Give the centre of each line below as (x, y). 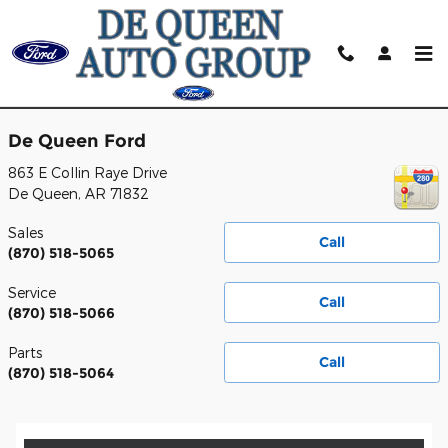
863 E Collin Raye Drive (87, 172)
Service (32, 292)
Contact (50, 87)
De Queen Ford (77, 140)
